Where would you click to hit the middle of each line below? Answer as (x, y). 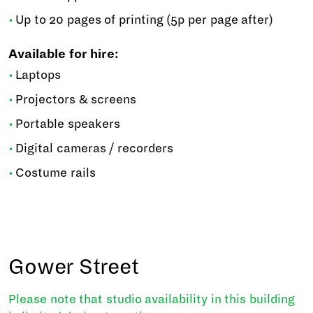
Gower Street (74, 267)
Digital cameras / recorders (94, 148)
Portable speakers (68, 124)
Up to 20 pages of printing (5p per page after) (145, 20)
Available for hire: (64, 54)
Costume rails (56, 173)
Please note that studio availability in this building (152, 299)
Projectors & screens (76, 100)
